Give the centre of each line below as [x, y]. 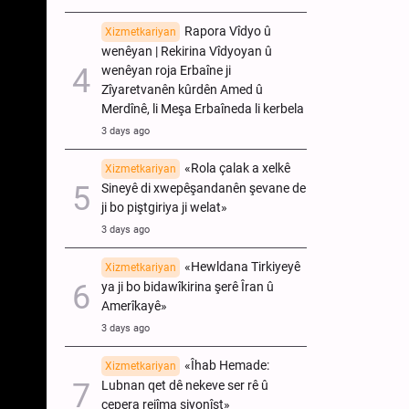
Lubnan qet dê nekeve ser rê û [185, 385]
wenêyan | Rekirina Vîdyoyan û [187, 51]
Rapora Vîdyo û [228, 31]
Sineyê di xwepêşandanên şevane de [204, 188]
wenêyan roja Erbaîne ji [166, 70]
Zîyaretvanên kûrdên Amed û [182, 89]
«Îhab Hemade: [227, 365]
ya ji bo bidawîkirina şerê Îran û [188, 287]
